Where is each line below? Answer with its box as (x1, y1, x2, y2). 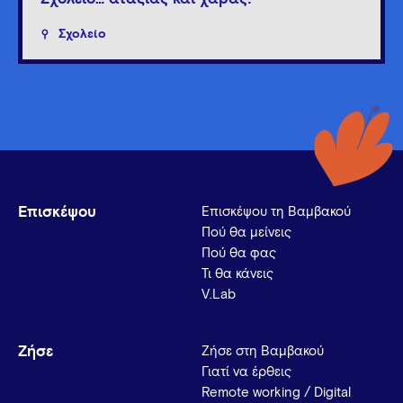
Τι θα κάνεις (201, 266, 273, 281)
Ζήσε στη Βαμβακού (201, 344, 324, 358)
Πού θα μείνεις (201, 225, 291, 239)
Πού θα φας (201, 246, 276, 260)
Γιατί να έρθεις (201, 364, 291, 379)
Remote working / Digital (201, 385, 351, 399)
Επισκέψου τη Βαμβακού (201, 204, 351, 219)
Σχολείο (58, 27, 106, 40)
